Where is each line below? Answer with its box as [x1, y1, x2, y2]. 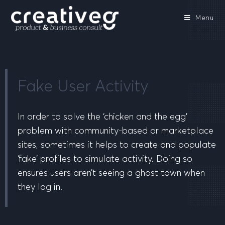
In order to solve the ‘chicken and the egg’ [18, 112, 187, 122]
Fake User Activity [18, 78, 149, 95]
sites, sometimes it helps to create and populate [18, 140, 216, 150]
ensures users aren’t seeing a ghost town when [18, 168, 205, 178]
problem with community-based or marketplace [18, 126, 213, 136]
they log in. [18, 182, 62, 192]
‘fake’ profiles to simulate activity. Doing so [18, 154, 192, 164]
